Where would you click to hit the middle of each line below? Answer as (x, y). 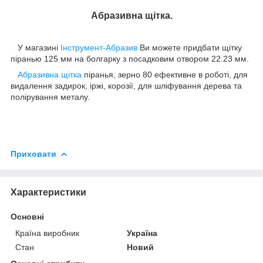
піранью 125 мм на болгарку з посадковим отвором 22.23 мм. (130, 58)
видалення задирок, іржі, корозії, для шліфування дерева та (126, 85)
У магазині (38, 47)
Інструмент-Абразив (100, 47)
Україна (142, 233)
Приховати (33, 154)
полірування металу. (50, 97)
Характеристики (48, 192)
